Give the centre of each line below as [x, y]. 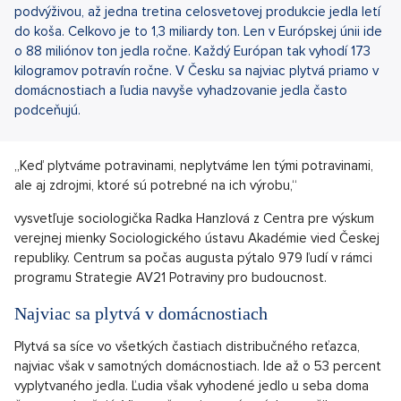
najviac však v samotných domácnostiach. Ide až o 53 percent [198, 366]
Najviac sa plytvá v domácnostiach [141, 313]
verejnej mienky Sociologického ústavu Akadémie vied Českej [197, 238]
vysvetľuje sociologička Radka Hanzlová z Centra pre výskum [194, 218]
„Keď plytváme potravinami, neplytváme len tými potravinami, [194, 165]
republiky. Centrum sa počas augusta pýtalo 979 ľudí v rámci [193, 257]
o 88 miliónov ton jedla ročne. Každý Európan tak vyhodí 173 [192, 51]
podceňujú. [47, 110]
